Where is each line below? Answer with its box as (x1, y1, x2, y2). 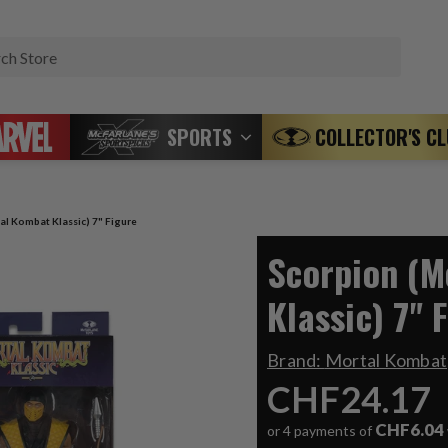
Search (401, 39, 444, 56)
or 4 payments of (267, 422, 375, 439)
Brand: (267, 349, 325, 371)
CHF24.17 (267, 377, 431, 421)
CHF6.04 (375, 419, 444, 440)
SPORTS (167, 122, 232, 152)
